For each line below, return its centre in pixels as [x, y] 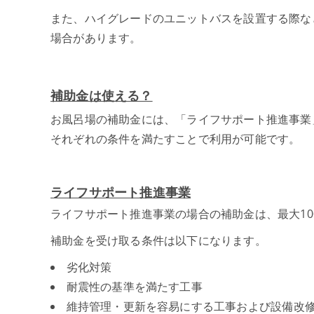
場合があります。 [96, 37]
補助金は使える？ [102, 96]
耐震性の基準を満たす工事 [134, 286]
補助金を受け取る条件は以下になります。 [158, 240]
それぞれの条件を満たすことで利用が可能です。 [176, 138]
